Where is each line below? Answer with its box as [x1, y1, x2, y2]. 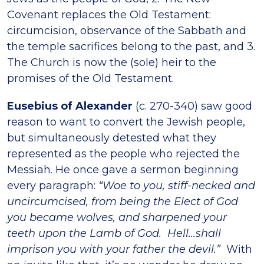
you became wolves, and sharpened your [7, 210, 227, 224]
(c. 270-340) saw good [133, 99, 252, 113]
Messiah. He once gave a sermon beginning [7, 163, 239, 176]
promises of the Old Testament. [7, 71, 174, 85]
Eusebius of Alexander [7, 99, 133, 113]
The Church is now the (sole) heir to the [7, 55, 216, 69]
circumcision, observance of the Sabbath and [7, 24, 246, 37]
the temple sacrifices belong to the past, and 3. [7, 39, 255, 53]
